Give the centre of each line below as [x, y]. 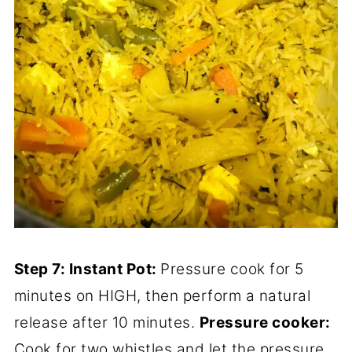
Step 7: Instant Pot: [87, 269]
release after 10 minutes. [106, 323]
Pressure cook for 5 [232, 269]
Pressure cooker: [265, 323]
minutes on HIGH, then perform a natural [162, 296]
